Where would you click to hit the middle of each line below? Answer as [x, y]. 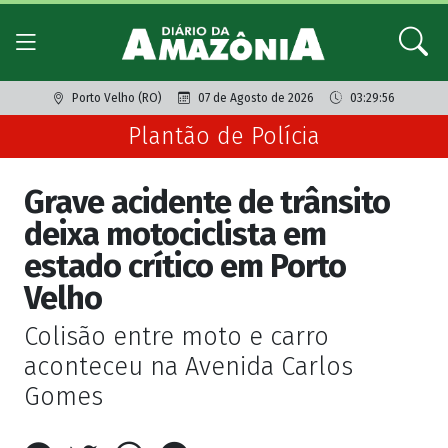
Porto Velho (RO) [117, 98]
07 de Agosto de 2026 [256, 98]
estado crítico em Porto [185, 266]
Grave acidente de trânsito [207, 202]
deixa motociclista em [175, 234]
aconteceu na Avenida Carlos [188, 367]
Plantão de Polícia [224, 136]
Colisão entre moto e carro [176, 337]
